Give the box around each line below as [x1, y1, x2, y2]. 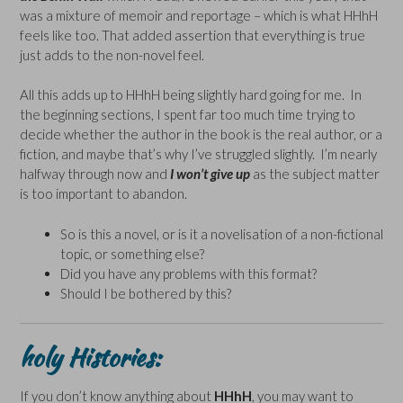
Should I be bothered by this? [60, 284, 231, 301]
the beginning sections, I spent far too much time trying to [20, 106, 355, 123]
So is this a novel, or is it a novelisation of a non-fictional [60, 225, 383, 242]
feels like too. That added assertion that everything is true [20, 26, 365, 43]
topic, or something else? [60, 245, 204, 262]
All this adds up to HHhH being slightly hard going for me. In [20, 86, 362, 103]
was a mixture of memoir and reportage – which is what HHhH [20, 6, 378, 23]
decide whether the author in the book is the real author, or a [20, 126, 382, 143]
